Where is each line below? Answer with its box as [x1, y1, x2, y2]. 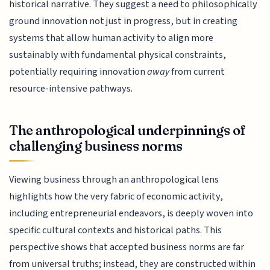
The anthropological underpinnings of [9, 122, 246, 139]
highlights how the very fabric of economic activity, [9, 189, 224, 204]
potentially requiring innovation [9, 64, 148, 79]
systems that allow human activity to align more [9, 30, 214, 45]
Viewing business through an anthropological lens [9, 172, 219, 187]
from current [169, 64, 225, 79]
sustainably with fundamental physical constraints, [9, 47, 227, 62]
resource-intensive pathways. [9, 81, 133, 96]
